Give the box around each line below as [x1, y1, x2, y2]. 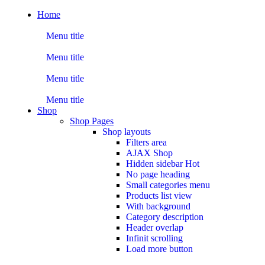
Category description [126, 212, 203, 222]
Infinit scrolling [126, 233, 183, 243]
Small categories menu [126, 180, 210, 190]
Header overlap [126, 222, 183, 232]
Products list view [126, 190, 192, 201]
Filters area [126, 137, 167, 147]
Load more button [126, 244, 193, 254]
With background [126, 201, 190, 211]
